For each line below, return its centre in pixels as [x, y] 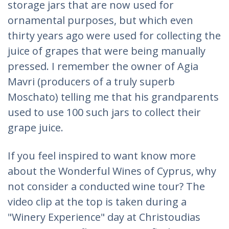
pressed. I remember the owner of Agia [103, 66]
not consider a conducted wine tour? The [106, 186]
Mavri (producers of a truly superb [91, 82]
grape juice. [36, 128]
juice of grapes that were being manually [107, 51]
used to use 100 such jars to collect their [104, 112]
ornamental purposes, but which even [100, 20]
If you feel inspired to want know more [102, 156]
